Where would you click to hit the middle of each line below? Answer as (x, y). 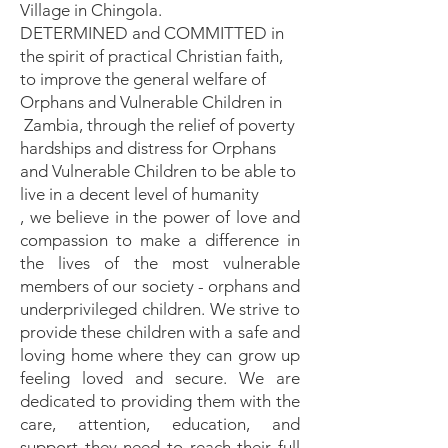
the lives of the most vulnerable (160, 263)
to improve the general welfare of (143, 79)
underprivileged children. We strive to (160, 309)
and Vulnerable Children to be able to (158, 171)
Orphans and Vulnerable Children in (151, 102)
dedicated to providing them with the (160, 401)
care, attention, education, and (160, 424)
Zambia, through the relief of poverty (157, 125)
